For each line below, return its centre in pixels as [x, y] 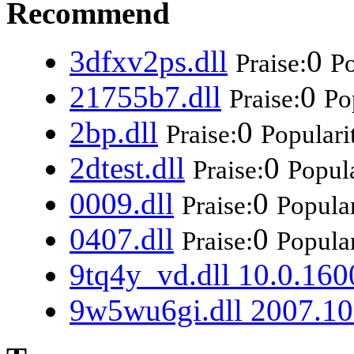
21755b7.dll [145, 96]
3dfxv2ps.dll [149, 61]
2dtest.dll [127, 168]
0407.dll [122, 239]
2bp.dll [114, 132]
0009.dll [122, 203]
